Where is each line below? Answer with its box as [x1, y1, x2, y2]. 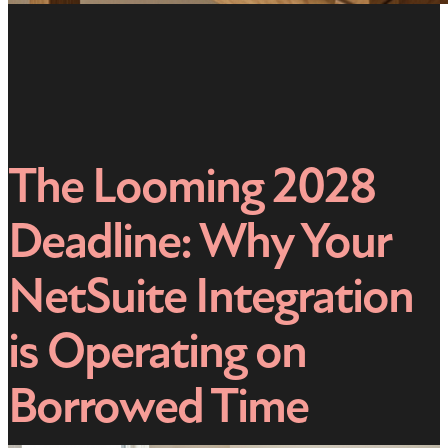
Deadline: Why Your [8, 211, 390, 271]
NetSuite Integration [8, 266, 413, 326]
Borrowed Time [8, 376, 308, 436]
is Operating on [8, 321, 306, 381]
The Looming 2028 [8, 156, 375, 216]
